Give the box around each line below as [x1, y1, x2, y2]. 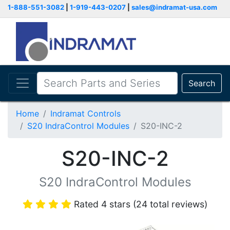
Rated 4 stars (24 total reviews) [74, 199, 207, 209]
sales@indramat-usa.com [131, 3, 217, 11]
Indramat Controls [50, 108, 121, 119]
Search [188, 78, 215, 88]
